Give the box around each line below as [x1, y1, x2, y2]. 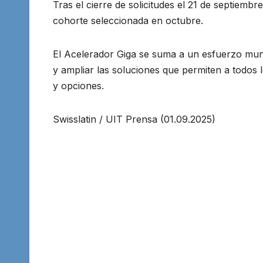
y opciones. [53, 80, 104, 92]
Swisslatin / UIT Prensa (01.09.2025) [53, 113, 215, 126]
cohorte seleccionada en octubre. [53, 15, 203, 27]
